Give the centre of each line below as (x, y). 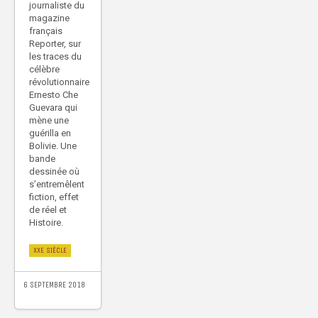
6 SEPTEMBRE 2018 (54, 285)
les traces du (55, 57)
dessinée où (54, 172)
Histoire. (46, 223)
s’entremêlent (57, 185)
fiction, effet (54, 197)
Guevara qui (53, 108)
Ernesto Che (54, 95)
